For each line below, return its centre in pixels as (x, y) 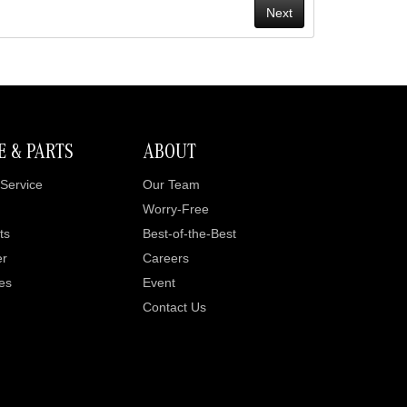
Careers (165, 258)
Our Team (171, 184)
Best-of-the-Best (189, 233)
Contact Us (174, 307)
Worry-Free (175, 209)
